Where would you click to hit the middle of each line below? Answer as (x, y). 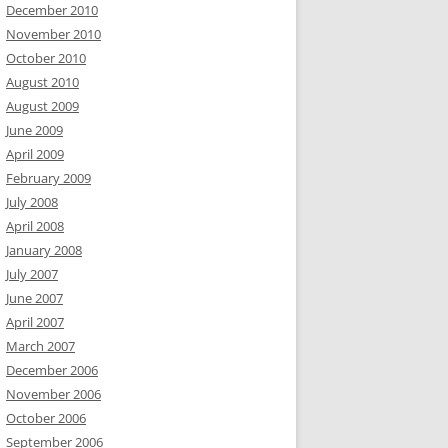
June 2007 (34, 298)
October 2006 (46, 418)
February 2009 (48, 178)
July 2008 (32, 202)
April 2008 (35, 226)
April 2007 (35, 322)
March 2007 (40, 346)
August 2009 (42, 106)
